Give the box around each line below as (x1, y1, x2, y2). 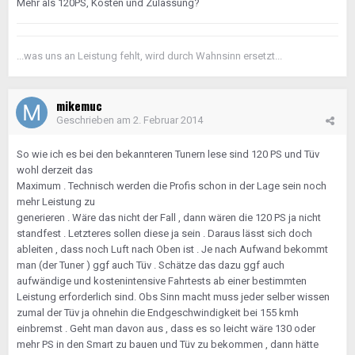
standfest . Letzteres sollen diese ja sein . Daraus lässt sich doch (17, 227, 312, 240)
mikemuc (56, 97, 102, 115)
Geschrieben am (56, 114, 133, 127)
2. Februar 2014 (133, 114, 203, 127)
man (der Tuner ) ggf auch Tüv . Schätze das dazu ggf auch (17, 259, 284, 272)
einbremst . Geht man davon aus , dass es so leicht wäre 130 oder (17, 323, 315, 335)
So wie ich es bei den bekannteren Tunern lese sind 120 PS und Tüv (17, 148, 319, 161)
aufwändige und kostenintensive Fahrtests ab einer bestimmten (17, 275, 307, 288)
